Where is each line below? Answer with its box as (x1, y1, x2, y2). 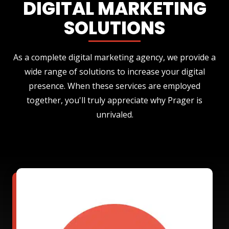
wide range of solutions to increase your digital (24, 65, 205, 77)
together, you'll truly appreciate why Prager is (27, 94, 202, 106)
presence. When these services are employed (29, 80, 200, 91)
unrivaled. (96, 108, 133, 120)
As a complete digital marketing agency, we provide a (13, 51, 216, 63)
